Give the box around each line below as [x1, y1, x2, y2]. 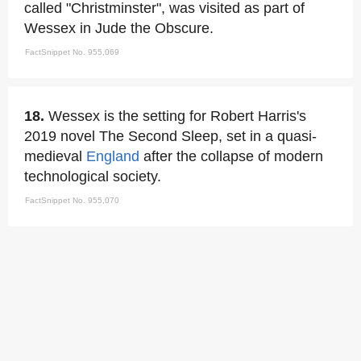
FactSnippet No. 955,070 [25, 196, 119, 205]
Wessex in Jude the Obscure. [24, 20, 214, 36]
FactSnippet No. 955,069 [25, 48, 119, 56]
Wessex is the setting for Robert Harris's [48, 108, 306, 124]
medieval [24, 148, 86, 164]
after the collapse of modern [139, 148, 323, 164]
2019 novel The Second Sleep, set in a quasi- [24, 128, 317, 144]
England [86, 148, 139, 164]
